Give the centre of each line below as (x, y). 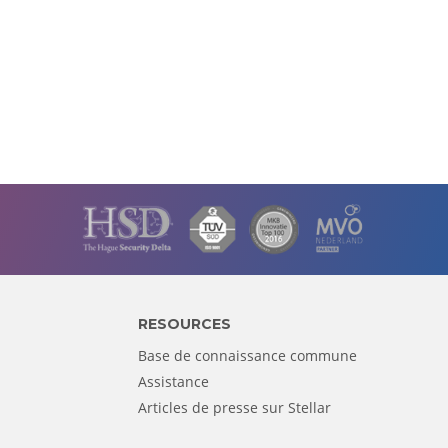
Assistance (173, 381)
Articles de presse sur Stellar (234, 407)
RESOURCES (184, 323)
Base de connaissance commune (247, 355)
